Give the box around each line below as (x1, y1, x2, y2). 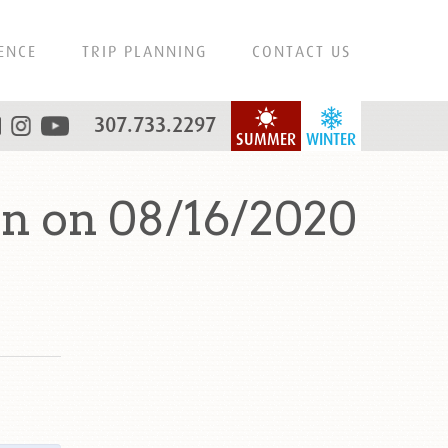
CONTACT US (252, 42, 351, 60)
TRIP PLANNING (82, 42, 207, 60)
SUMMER (236, 130, 296, 149)
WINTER (306, 130, 356, 149)
